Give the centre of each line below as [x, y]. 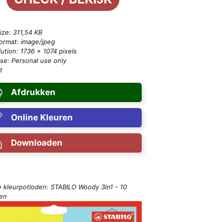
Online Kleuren [42, 118]
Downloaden [36, 143]
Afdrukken [33, 92]
